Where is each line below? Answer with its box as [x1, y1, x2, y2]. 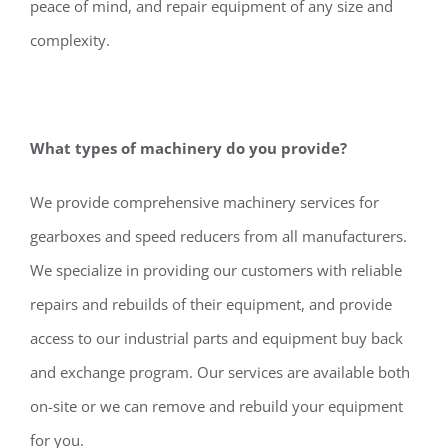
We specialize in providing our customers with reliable [30, 259, 402, 280]
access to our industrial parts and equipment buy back [30, 327, 403, 348]
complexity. [30, 29, 110, 50]
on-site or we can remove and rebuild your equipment [30, 395, 403, 416]
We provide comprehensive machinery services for [30, 191, 379, 212]
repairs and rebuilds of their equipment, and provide [30, 293, 392, 314]
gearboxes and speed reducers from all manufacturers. [30, 225, 407, 246]
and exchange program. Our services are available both [30, 361, 410, 382]
